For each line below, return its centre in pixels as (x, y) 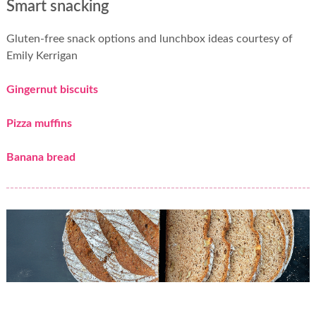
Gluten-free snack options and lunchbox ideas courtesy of (149, 39)
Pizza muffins (39, 124)
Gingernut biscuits (52, 90)
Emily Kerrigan (42, 56)
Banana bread (41, 158)
